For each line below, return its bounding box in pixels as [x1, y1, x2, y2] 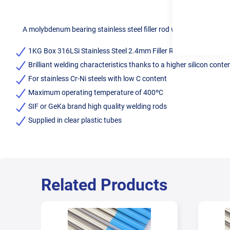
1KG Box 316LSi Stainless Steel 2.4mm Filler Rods [28, 47, 185, 55]
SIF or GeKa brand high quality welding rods [28, 102, 167, 110]
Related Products [41, 175, 167, 195]
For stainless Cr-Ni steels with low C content [28, 74, 167, 83]
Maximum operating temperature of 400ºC [28, 88, 163, 97]
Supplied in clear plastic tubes [28, 116, 122, 124]
